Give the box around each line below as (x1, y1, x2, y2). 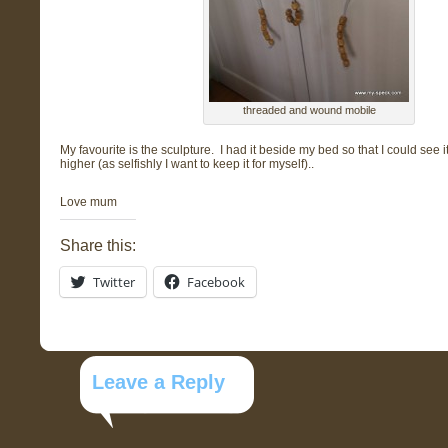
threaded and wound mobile (242, 104, 376, 116)
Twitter (93, 273, 135, 291)
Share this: (60, 237, 136, 254)
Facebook (187, 273, 245, 291)
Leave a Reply (92, 371, 225, 393)
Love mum (60, 195, 117, 209)
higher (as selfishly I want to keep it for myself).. (60, 157, 314, 171)
